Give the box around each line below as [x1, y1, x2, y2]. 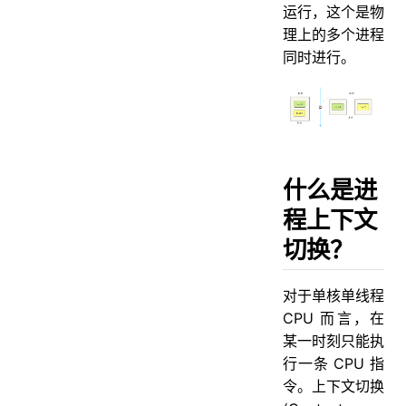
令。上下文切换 [283, 376, 384, 395]
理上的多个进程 [283, 24, 384, 43]
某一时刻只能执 [283, 331, 384, 350]
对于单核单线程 [283, 285, 384, 304]
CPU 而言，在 [283, 308, 384, 327]
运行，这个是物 [283, 2, 384, 21]
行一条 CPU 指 [283, 353, 384, 372]
